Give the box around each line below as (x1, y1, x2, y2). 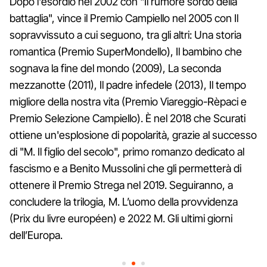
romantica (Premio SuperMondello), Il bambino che (10, 45, 242, 58)
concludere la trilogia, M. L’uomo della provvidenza (10, 195, 238, 208)
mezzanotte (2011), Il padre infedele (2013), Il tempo (10, 78, 246, 91)
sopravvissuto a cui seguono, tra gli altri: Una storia (10, 28, 241, 41)
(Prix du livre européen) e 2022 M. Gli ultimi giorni (10, 212, 232, 225)
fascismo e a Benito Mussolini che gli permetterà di (10, 162, 241, 175)
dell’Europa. (10, 228, 63, 241)
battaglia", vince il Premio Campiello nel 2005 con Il (10, 11, 238, 24)
